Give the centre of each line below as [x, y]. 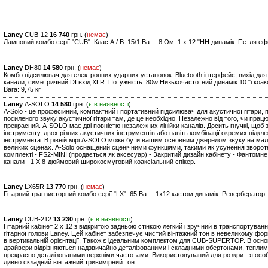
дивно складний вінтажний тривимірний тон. [70, 262]
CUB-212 [38, 219]
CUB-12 [36, 35]
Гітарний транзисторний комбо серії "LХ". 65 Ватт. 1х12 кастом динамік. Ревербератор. [135, 194]
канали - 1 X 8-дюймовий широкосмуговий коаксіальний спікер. [100, 162]
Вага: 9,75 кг [22, 89]
